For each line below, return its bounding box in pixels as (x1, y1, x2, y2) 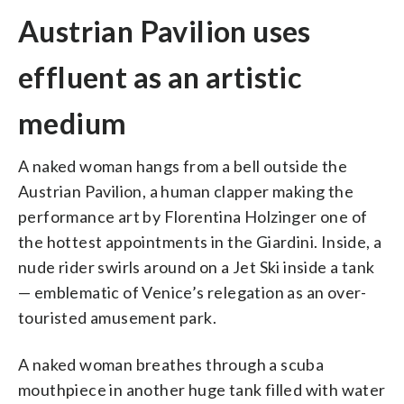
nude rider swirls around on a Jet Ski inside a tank (18, 256, 375, 277)
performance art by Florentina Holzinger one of (18, 206, 368, 226)
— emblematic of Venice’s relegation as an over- (18, 281, 367, 302)
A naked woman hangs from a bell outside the (18, 155, 348, 176)
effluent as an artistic (18, 59, 302, 95)
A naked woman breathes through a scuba (18, 353, 325, 374)
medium (18, 105, 127, 141)
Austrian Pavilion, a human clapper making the (18, 180, 353, 201)
